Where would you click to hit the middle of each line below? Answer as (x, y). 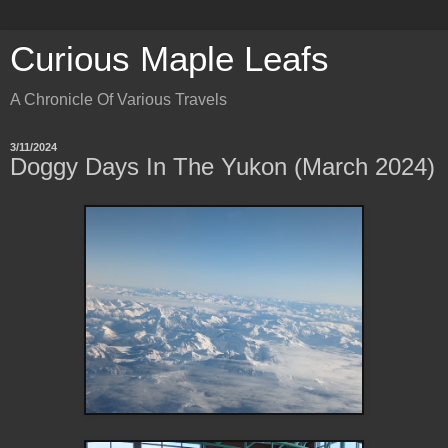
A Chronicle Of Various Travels (118, 99)
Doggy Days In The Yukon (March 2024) (222, 166)
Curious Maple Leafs (169, 59)
